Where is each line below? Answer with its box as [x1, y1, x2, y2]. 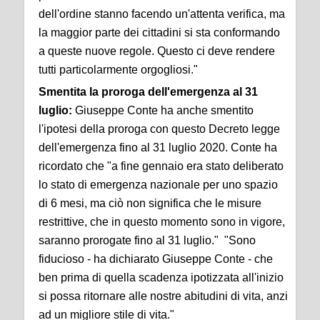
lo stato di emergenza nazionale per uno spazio [39, 178, 278, 191]
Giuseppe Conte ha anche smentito [72, 104, 254, 116]
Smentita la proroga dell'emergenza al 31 [39, 85, 258, 98]
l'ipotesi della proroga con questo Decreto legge [39, 122, 280, 135]
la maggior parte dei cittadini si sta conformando [39, 26, 280, 39]
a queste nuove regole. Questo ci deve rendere [39, 44, 275, 57]
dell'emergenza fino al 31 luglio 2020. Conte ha [39, 141, 277, 154]
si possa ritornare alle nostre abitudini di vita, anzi [39, 289, 288, 302]
